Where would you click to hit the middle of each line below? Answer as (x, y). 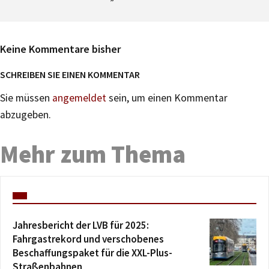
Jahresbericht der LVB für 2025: (81, 225)
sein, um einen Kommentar (167, 98)
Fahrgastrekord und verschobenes (88, 239)
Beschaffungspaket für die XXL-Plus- (92, 253)
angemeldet (79, 98)
